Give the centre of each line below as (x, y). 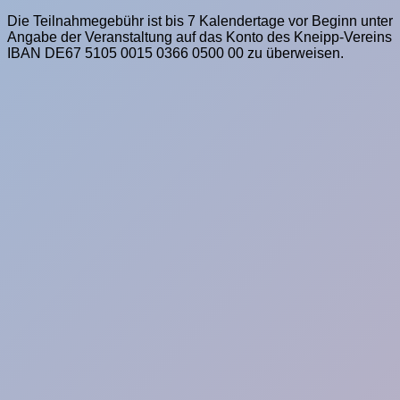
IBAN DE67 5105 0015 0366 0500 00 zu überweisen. (175, 54)
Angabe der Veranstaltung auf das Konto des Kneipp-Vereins (200, 37)
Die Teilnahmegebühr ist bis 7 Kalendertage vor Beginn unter (200, 21)
